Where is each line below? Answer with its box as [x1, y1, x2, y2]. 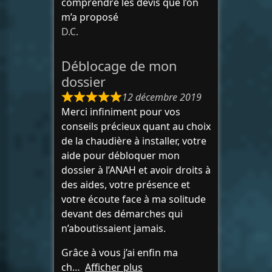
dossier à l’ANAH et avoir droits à [61, 163, 211, 177]
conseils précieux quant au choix [61, 120, 211, 133]
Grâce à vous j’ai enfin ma [61, 246, 178, 259]
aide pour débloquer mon [61, 149, 180, 162]
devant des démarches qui [61, 207, 183, 220]
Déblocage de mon [61, 57, 177, 75]
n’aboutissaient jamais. [61, 222, 166, 235]
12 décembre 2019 [122, 90, 202, 104]
